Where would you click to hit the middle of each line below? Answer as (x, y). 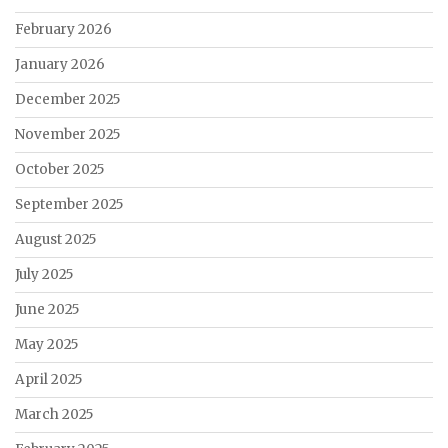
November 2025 (67, 135)
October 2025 (59, 170)
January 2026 (60, 65)
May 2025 (46, 345)
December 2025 (67, 100)
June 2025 (47, 310)
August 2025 (55, 240)
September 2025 (69, 205)
